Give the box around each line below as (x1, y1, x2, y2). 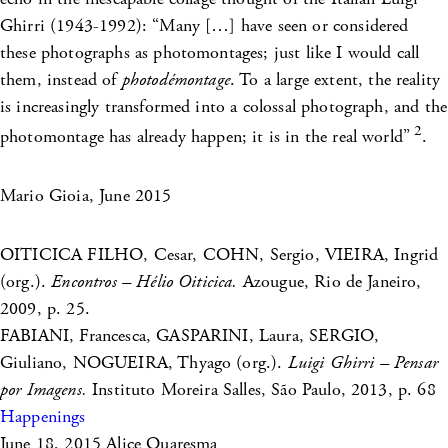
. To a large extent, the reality (229, 68, 441, 92)
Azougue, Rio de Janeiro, (237, 270, 422, 294)
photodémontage (121, 68, 230, 92)
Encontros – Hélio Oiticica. (51, 270, 238, 294)
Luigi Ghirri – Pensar (287, 351, 438, 375)
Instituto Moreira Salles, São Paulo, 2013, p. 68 (86, 378, 436, 402)
